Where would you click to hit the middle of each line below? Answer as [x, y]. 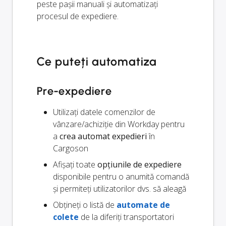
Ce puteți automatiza [97, 62]
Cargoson [71, 149]
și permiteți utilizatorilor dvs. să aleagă [120, 189]
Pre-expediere [74, 91]
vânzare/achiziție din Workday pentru [119, 124]
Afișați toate [75, 165]
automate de [143, 205]
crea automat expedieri [103, 136]
